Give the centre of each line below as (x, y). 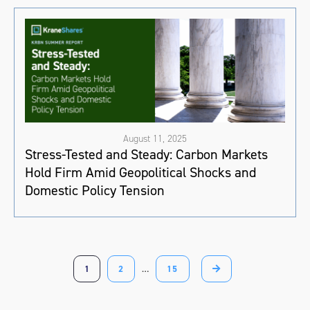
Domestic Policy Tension (95, 191)
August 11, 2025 (155, 139)
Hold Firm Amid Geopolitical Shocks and (140, 173)
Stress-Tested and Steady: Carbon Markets (146, 155)
